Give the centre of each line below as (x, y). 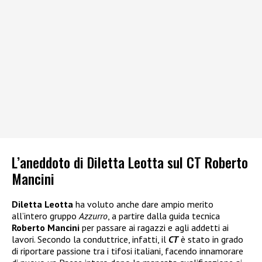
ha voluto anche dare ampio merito (143, 204)
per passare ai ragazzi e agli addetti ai (155, 227)
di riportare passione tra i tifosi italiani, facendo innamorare (127, 251)
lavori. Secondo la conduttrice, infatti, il (90, 239)
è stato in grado (211, 239)
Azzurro (93, 216)
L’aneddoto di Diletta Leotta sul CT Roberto (130, 162)
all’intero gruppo (45, 216)
